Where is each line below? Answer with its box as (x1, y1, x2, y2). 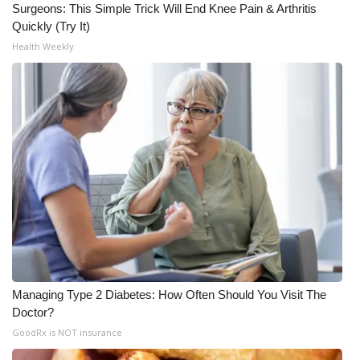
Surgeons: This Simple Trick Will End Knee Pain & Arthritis (12, 2, 317, 15)
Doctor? (12, 305, 54, 319)
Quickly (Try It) (12, 19, 90, 33)
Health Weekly (12, 40, 74, 52)
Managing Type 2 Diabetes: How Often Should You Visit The (12, 288, 326, 301)
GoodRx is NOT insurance (12, 326, 122, 338)
